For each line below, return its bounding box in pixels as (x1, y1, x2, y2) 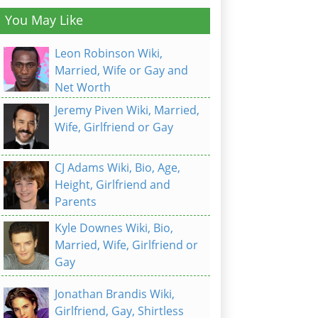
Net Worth (55, 79, 111, 95)
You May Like (5, 11, 83, 28)
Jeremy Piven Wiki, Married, (55, 102, 199, 118)
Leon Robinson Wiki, (55, 45, 163, 61)
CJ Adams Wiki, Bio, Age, (55, 160, 180, 176)
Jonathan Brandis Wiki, (55, 286, 175, 302)
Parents (55, 194, 97, 210)
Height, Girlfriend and (55, 177, 170, 193)
